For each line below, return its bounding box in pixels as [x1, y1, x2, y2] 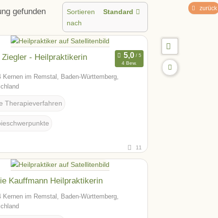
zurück [199, 5, 217, 12]
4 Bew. [121, 60, 137, 66]
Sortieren [66, 8, 95, 16]
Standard [103, 8, 134, 16]
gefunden [13, 6, 46, 17]
